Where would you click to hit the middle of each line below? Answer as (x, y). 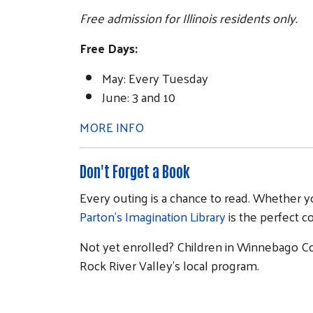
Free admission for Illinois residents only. (188, 17)
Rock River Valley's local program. (169, 265)
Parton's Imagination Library (153, 216)
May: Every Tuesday (155, 78)
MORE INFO (112, 126)
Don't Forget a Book (135, 170)
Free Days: (109, 48)
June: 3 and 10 (139, 96)
